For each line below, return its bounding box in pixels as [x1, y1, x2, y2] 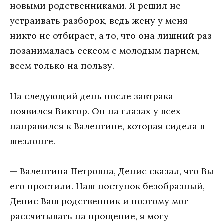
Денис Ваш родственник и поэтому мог [10, 195, 188, 207]
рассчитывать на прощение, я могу [10, 210, 169, 222]
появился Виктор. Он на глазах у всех [10, 105, 181, 117]
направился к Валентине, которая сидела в [10, 120, 205, 132]
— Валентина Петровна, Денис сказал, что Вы [10, 165, 214, 177]
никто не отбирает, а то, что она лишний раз [10, 30, 212, 42]
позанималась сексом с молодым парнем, [10, 45, 200, 57]
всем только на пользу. [10, 60, 114, 72]
